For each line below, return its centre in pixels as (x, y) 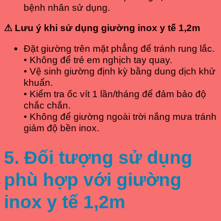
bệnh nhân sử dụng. (67, 7)
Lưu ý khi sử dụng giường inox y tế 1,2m (106, 28)
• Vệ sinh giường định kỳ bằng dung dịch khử (120, 71)
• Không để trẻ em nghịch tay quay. (98, 60)
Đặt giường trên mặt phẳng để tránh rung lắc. (119, 48)
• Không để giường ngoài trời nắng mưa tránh (120, 116)
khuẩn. (38, 82)
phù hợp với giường (93, 179)
